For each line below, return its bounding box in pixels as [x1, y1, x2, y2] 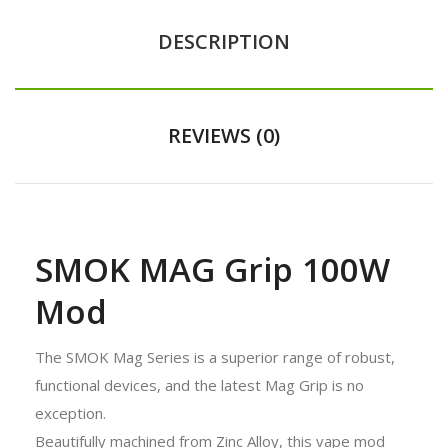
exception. [35, 402, 110, 423]
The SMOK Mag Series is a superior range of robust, [35, 346, 395, 367]
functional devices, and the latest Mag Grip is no [35, 374, 364, 395]
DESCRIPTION [158, 27, 290, 55]
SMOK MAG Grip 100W [35, 246, 390, 292]
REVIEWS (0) [168, 121, 280, 149]
